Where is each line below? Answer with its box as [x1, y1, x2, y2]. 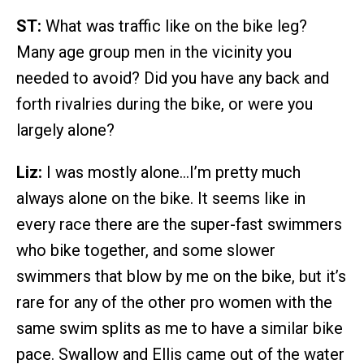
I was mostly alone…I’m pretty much [42, 162, 301, 182]
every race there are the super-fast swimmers [16, 214, 342, 234]
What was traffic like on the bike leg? [41, 15, 307, 36]
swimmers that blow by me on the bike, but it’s [16, 266, 346, 286]
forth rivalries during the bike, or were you [16, 93, 313, 114]
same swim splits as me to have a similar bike [16, 318, 343, 338]
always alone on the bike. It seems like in [16, 188, 305, 208]
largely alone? [16, 119, 115, 140]
